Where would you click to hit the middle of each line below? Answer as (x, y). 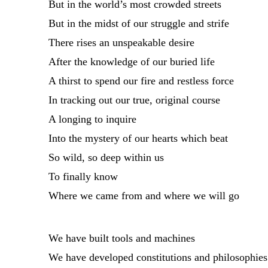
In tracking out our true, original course (134, 100)
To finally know (83, 177)
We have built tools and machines (121, 238)
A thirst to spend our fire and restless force (141, 81)
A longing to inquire (92, 119)
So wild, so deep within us (106, 158)
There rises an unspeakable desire (121, 43)
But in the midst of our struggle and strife (138, 24)
